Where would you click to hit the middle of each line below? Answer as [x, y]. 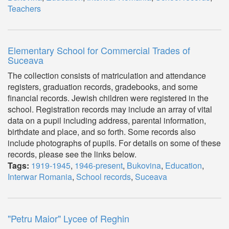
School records [104, 177]
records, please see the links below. [72, 154]
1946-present [99, 165]
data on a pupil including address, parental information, [107, 120]
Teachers [24, 8]
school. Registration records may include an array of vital [110, 109]
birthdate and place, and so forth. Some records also [102, 132]
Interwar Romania [40, 177]
